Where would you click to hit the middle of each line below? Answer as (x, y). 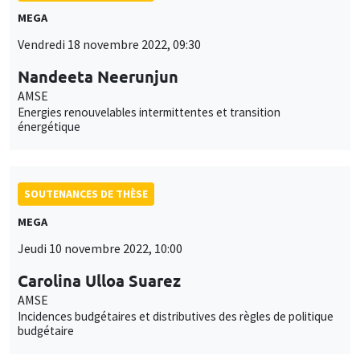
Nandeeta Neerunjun (98, 76)
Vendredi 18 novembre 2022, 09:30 (109, 44)
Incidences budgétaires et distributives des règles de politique (176, 316)
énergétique (49, 126)
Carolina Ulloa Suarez (99, 280)
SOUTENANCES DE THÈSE (86, 193)
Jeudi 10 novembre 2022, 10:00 (100, 248)
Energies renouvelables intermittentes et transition (149, 112)
